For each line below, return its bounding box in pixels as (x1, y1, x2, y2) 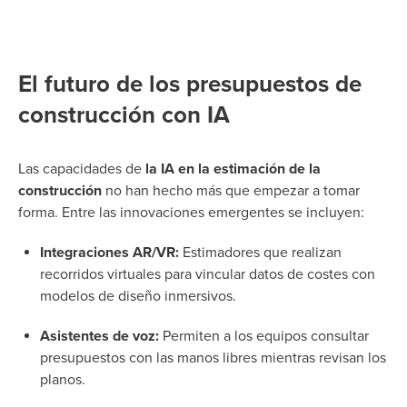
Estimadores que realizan (179, 243, 342, 262)
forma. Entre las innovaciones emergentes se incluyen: (18, 203, 364, 222)
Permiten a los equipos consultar (159, 326, 369, 345)
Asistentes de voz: (40, 326, 159, 345)
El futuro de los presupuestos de (18, 69, 362, 98)
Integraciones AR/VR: (40, 243, 179, 262)
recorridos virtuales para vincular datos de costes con (40, 264, 375, 283)
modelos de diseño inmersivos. (40, 286, 236, 305)
